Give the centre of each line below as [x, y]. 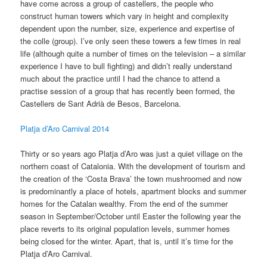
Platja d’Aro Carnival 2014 [65, 129]
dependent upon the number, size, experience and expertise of [128, 29]
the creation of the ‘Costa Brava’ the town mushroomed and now [131, 179]
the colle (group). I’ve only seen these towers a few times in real [131, 41]
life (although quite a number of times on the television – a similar [133, 54]
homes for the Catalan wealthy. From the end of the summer [124, 204]
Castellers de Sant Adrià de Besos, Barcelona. [101, 104]
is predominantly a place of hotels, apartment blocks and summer [133, 191]
